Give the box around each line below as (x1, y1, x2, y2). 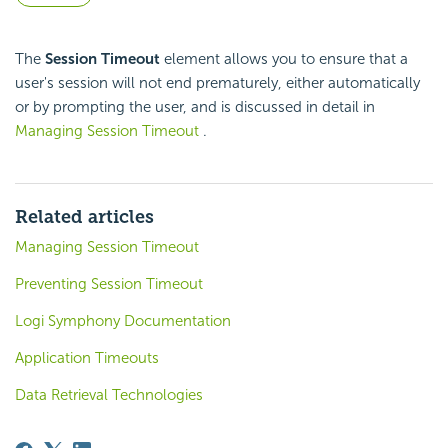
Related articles (15, 206, 154, 229)
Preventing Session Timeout (15, 275, 203, 294)
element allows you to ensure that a (160, 50, 408, 69)
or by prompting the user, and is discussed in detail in (15, 98, 375, 117)
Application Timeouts (15, 349, 159, 368)
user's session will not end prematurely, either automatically (15, 74, 420, 93)
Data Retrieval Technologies (15, 386, 203, 405)
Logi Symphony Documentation (15, 312, 231, 331)
